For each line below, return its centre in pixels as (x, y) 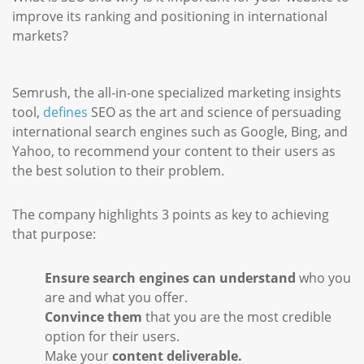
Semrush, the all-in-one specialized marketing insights (177, 93)
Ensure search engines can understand (172, 278)
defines (65, 112)
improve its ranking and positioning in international (170, 16)
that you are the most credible (237, 317)
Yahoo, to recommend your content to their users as (174, 151)
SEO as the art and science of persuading (214, 112)
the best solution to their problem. (120, 171)
